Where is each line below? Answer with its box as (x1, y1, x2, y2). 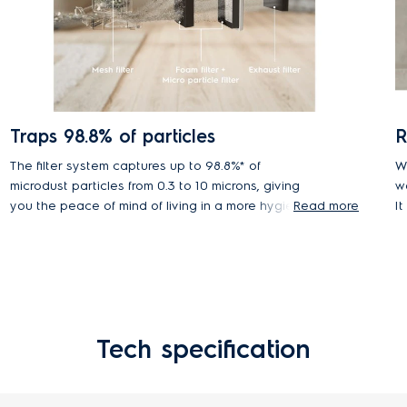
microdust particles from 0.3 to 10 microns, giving (9, 178, 300, 194)
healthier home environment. (9, 218, 181, 233)
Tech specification (96, 333, 311, 364)
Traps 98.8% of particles (9, 125, 215, 147)
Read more (293, 198, 359, 213)
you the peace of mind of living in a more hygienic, (9, 198, 313, 213)
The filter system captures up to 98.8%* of (9, 158, 261, 174)
